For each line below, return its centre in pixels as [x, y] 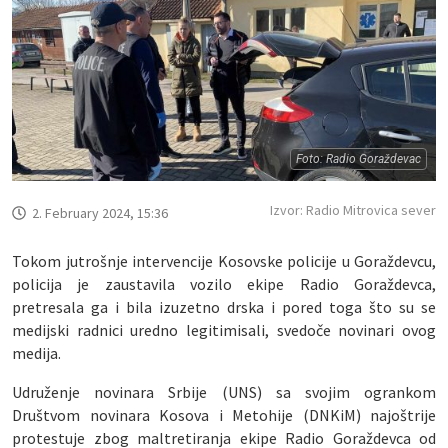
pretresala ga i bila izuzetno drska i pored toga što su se [224, 306]
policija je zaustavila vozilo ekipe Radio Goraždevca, [224, 283]
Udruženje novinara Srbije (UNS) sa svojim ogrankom [224, 391]
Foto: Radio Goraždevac [358, 158]
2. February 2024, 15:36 [100, 212]
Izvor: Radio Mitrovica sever [353, 209]
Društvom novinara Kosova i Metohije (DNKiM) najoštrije [224, 414]
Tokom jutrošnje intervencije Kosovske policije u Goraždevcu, [224, 260]
